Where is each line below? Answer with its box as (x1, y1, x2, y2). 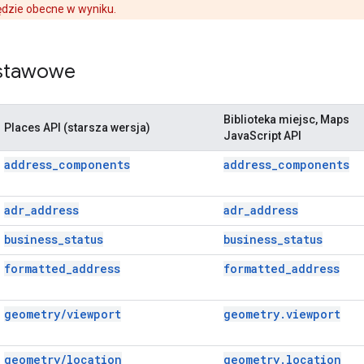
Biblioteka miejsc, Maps (223, 112, 349, 126)
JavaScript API (223, 128, 301, 142)
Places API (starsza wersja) (4, 120, 150, 134)
